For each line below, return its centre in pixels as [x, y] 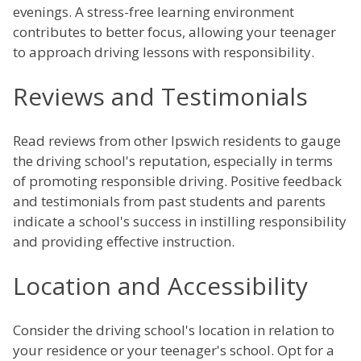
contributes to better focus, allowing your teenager [174, 32]
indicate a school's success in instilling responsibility [180, 222]
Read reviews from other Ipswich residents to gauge [177, 141]
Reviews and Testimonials [160, 97]
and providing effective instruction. [124, 242]
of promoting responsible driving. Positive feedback [177, 181]
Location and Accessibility [160, 286]
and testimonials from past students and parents [169, 201]
